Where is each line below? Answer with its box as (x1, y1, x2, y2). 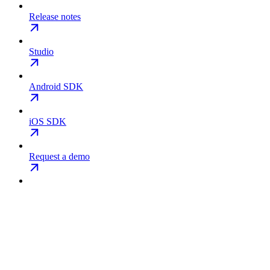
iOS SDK (29, 116, 66, 127)
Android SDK (29, 81, 83, 92)
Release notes (29, 11, 81, 22)
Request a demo (29, 151, 90, 162)
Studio (29, 46, 54, 57)
